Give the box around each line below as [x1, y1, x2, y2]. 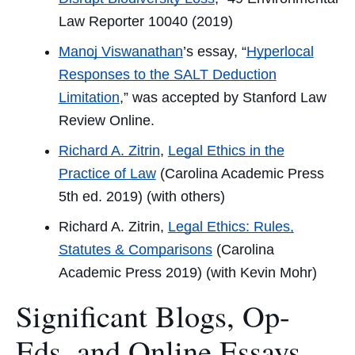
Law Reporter [58, 13, 144, 29]
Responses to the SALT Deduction [58, 66, 277, 82]
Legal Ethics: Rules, [167, 218, 294, 235]
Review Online [58, 112, 151, 128]
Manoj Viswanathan [58, 43, 183, 59]
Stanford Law [242, 89, 326, 105]
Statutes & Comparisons [58, 241, 212, 258]
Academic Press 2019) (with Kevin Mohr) [58, 264, 317, 281]
